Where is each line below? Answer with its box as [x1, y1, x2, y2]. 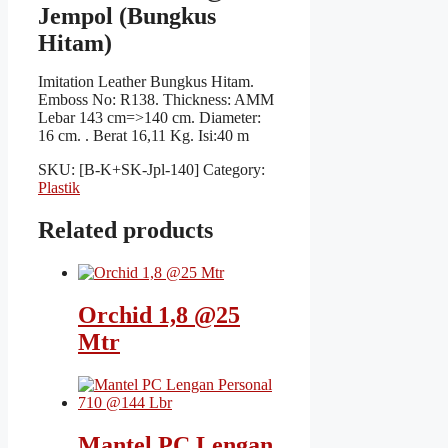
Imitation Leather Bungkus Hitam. [38, 73, 254, 90]
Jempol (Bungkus [38, 3, 216, 29]
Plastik [38, 179, 80, 196]
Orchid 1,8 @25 [78, 301, 240, 328]
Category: [203, 161, 265, 178]
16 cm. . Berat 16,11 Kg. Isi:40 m [38, 127, 249, 144]
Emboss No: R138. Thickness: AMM [38, 91, 274, 108]
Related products [38, 216, 213, 243]
